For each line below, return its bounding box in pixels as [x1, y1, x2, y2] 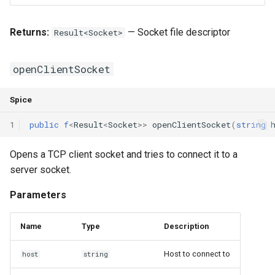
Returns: [10, 26, 49, 38]
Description [164, 222, 209, 231]
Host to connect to [164, 249, 230, 258]
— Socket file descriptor [125, 26, 230, 38]
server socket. [10, 164, 71, 176]
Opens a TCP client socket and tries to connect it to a [10, 149, 238, 160]
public [29, 118, 59, 130]
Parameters [10, 189, 66, 201]
